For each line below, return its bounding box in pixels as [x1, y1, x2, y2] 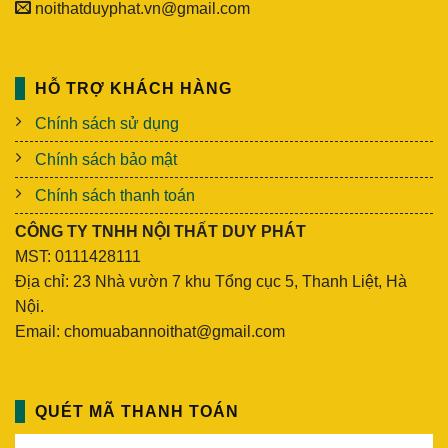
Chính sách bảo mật [35, 150, 177, 168]
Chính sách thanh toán [35, 186, 195, 204]
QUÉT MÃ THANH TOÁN [35, 402, 239, 420]
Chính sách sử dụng [35, 114, 179, 132]
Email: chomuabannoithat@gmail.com [15, 322, 285, 340]
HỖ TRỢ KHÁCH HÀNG [35, 79, 232, 97]
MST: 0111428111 [15, 247, 141, 265]
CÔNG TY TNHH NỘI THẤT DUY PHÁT [15, 222, 306, 240]
